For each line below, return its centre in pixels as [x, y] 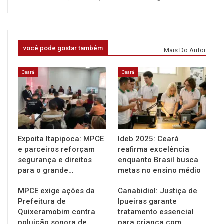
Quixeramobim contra [57, 212]
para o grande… [46, 170]
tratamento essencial [156, 212]
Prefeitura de [42, 201]
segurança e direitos [55, 160]
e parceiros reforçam [56, 149]
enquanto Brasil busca [158, 160]
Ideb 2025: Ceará [148, 139]
